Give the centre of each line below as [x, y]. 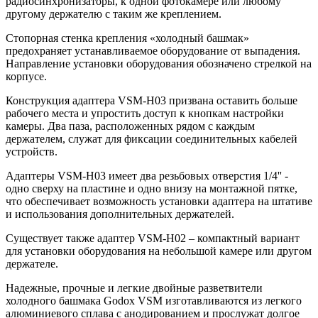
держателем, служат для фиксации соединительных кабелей [152, 138]
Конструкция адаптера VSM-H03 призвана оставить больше [152, 100]
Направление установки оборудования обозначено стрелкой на [159, 63]
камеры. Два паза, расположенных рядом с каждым [130, 126]
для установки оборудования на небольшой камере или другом [159, 251]
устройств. [32, 151]
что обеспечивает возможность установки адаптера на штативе [159, 201]
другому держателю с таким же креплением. [114, 13]
